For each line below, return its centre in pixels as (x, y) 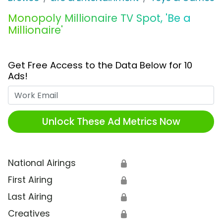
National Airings (42, 163)
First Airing (30, 180)
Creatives (29, 214)
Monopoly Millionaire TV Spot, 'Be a (99, 18)
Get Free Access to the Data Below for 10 (100, 65)
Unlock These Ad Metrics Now (111, 121)
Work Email (134, 92)
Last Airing (30, 197)
